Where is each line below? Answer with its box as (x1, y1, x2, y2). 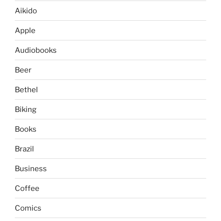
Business (15, 164, 47, 173)
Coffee (15, 184, 39, 193)
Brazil (15, 144, 34, 153)
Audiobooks (15, 45, 57, 55)
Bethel (15, 85, 38, 94)
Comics (15, 203, 41, 213)
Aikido (15, 6, 37, 15)
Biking (15, 105, 37, 114)
